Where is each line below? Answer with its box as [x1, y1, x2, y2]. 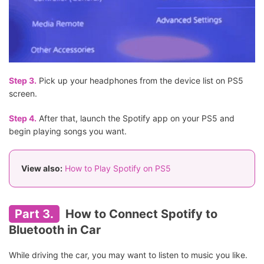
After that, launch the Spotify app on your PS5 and [37, 113, 235, 123]
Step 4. [9, 113, 37, 123]
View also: [21, 163, 62, 173]
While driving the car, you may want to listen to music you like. [9, 249, 247, 260]
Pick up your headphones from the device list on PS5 [37, 75, 243, 85]
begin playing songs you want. [9, 126, 127, 136]
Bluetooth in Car [9, 222, 101, 237]
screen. [9, 88, 37, 98]
